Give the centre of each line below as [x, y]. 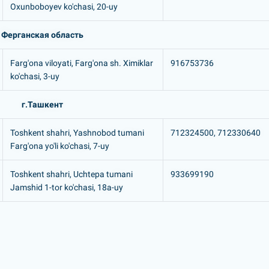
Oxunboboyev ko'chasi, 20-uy [64, 7]
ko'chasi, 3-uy [35, 76]
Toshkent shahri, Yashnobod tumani [77, 133]
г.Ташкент [42, 104]
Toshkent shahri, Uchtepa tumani [71, 174]
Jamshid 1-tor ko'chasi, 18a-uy [67, 187]
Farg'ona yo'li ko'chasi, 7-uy [60, 146]
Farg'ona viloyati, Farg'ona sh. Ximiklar [82, 63]
